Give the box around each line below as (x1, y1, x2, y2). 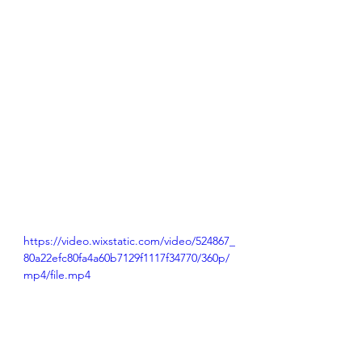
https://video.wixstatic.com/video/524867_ (23, 233, 235, 248)
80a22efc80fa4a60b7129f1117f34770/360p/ (23, 250, 229, 265)
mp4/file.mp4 (23, 267, 90, 282)
